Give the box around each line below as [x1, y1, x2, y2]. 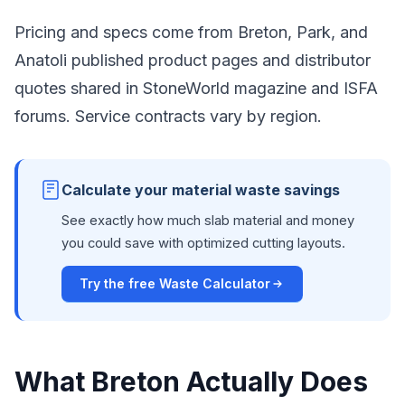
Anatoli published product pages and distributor [14, 51, 371, 70]
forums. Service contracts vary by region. [14, 107, 322, 126]
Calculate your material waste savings [61, 181, 340, 199]
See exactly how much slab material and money [61, 212, 354, 229]
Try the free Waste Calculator [80, 276, 270, 291]
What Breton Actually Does [14, 365, 368, 398]
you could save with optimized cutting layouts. [61, 235, 345, 251]
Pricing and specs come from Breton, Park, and [14, 23, 368, 42]
